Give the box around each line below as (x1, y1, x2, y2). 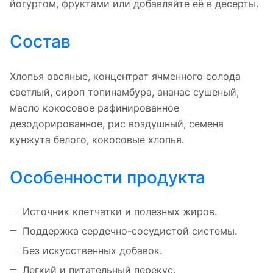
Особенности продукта (10, 166, 205, 188)
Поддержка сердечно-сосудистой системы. (23, 224, 237, 237)
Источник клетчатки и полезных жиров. (23, 205, 217, 218)
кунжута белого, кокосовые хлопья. (10, 133, 184, 146)
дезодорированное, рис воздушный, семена (10, 117, 224, 130)
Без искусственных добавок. (23, 244, 162, 257)
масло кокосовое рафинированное (10, 101, 179, 114)
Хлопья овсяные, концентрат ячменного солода (10, 69, 241, 82)
